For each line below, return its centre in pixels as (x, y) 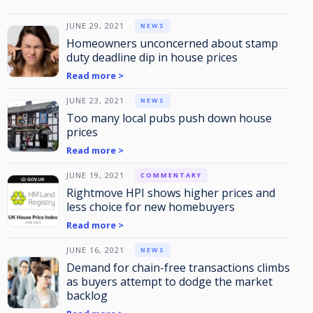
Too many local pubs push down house (169, 118)
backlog (87, 296)
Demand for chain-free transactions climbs (178, 268)
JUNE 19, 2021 (95, 175)
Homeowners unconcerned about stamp (172, 43)
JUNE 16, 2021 (95, 250)
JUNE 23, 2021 (95, 100)
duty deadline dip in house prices (152, 57)
